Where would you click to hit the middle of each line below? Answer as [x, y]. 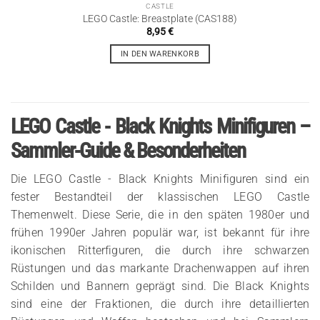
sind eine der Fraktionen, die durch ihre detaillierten [160, 304]
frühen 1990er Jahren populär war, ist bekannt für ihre [160, 232]
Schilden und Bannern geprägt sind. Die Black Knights [160, 286]
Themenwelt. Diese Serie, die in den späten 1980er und [160, 214]
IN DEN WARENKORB [160, 54]
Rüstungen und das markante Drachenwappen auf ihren [160, 268]
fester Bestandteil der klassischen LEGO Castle [160, 196]
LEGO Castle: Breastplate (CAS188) [160, 18]
